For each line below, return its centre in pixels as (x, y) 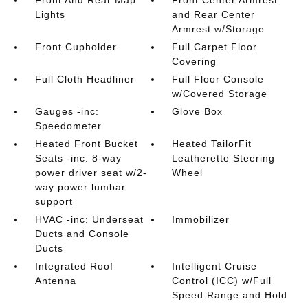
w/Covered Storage (220, 93)
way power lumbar (80, 187)
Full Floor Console (218, 79)
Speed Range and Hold (230, 295)
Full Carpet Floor (215, 47)
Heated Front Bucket (86, 144)
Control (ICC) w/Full (222, 280)
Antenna (55, 280)
